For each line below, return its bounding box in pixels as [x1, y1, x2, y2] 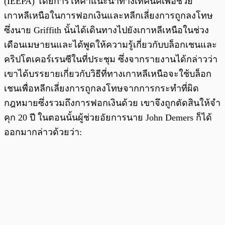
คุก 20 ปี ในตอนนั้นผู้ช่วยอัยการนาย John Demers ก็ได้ [4, 112, 212, 123]
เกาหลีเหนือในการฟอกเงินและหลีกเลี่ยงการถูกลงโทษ [4, 10, 213, 21]
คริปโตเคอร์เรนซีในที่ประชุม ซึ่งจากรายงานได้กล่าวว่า [4, 54, 217, 64]
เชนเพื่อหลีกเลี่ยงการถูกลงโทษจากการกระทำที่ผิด [4, 83, 199, 93]
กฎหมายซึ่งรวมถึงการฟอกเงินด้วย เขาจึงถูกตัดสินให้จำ [4, 97, 220, 108]
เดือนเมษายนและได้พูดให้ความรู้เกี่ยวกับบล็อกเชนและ [4, 39, 217, 50]
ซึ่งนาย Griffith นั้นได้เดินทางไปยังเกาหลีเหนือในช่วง [4, 25, 209, 35]
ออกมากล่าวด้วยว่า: [4, 127, 82, 137]
